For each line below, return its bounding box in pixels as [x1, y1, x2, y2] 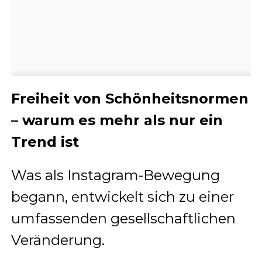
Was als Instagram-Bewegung [11, 166, 220, 184]
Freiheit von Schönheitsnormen [11, 89, 249, 107]
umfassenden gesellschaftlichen [11, 209, 236, 227]
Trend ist [11, 133, 79, 150]
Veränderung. [11, 231, 105, 249]
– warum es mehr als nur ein [11, 111, 223, 129]
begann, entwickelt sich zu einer [11, 188, 234, 205]
